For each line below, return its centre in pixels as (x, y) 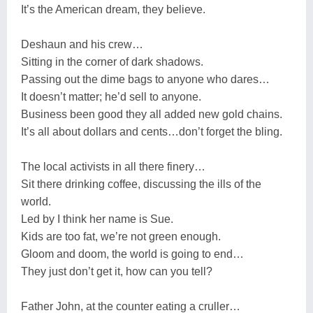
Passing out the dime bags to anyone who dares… (145, 79)
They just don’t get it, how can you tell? (117, 271)
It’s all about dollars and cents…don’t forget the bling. (152, 131)
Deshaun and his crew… (82, 44)
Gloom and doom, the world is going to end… (132, 254)
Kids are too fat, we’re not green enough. (121, 236)
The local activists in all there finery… (113, 166)
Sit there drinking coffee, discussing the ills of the (141, 184)
